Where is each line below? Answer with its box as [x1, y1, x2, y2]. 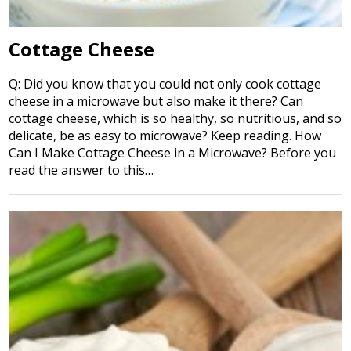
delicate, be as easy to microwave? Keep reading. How [9, 127, 322, 145]
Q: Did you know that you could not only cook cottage [9, 75, 322, 93]
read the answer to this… [9, 161, 154, 179]
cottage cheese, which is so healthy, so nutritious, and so [9, 110, 342, 128]
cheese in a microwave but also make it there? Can [9, 92, 304, 110]
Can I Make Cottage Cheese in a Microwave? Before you [9, 144, 337, 162]
